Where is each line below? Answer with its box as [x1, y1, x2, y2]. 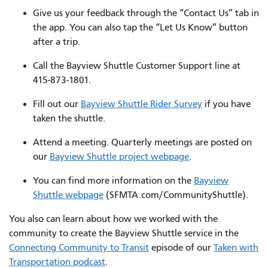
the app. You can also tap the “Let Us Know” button [33, 22, 248, 33]
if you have [202, 98, 251, 109]
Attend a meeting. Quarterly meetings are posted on [33, 136, 252, 148]
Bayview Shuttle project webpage [50, 151, 189, 162]
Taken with [214, 242, 258, 253]
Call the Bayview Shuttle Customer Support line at [33, 60, 240, 71]
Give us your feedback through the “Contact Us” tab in [33, 7, 259, 19]
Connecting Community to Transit [9, 242, 149, 253]
